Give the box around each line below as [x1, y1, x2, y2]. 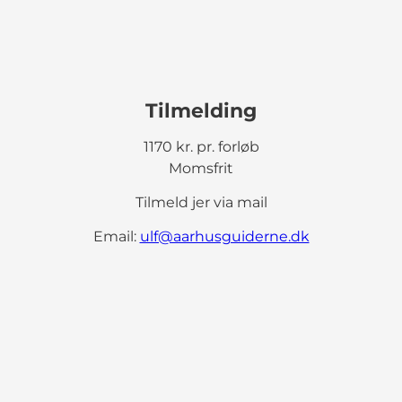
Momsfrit [169, 159, 233, 177]
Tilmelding [145, 98, 257, 123]
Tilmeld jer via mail [135, 193, 267, 211]
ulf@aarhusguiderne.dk [139, 227, 310, 245]
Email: [92, 227, 140, 245]
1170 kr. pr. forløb [143, 137, 259, 155]
